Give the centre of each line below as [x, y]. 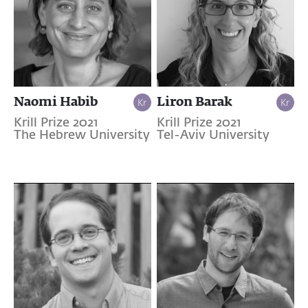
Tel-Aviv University [213, 135]
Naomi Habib [56, 101]
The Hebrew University [82, 135]
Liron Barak [194, 101]
